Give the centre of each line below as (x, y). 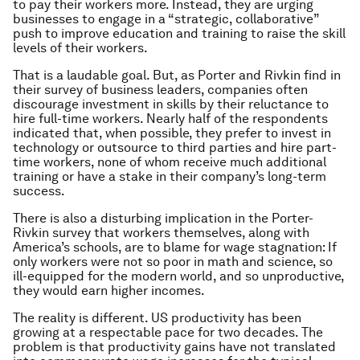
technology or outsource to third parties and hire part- (175, 147)
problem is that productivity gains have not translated (174, 347)
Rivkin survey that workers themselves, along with (161, 233)
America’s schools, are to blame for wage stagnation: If (175, 247)
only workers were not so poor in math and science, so (173, 262)
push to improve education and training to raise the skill (179, 33)
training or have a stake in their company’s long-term (170, 176)
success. (39, 191)
